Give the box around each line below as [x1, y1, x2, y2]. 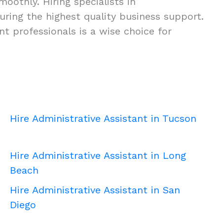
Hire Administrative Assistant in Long [10, 149, 186, 162]
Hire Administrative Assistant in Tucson [10, 112, 196, 125]
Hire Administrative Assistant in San [10, 184, 180, 196]
